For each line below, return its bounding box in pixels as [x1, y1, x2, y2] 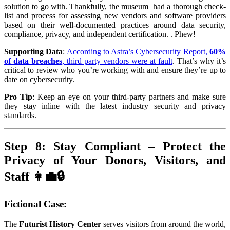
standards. [4, 111, 36, 120]
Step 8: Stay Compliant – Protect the [4, 140, 226, 154]
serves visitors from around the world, [101, 219, 226, 228]
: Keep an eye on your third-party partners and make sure [32, 92, 226, 102]
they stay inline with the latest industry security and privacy [4, 102, 226, 111]
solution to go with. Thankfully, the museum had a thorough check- [4, 2, 226, 11]
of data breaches [4, 56, 62, 66]
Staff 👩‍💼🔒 [4, 170, 65, 184]
